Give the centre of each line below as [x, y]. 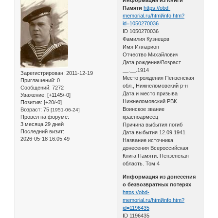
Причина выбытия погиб [153, 124]
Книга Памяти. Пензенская [156, 155]
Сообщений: [36, 87]
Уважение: [33, 95]
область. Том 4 [141, 163]
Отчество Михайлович [151, 54]
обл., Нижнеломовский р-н [155, 85]
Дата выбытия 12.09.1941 [154, 132]
